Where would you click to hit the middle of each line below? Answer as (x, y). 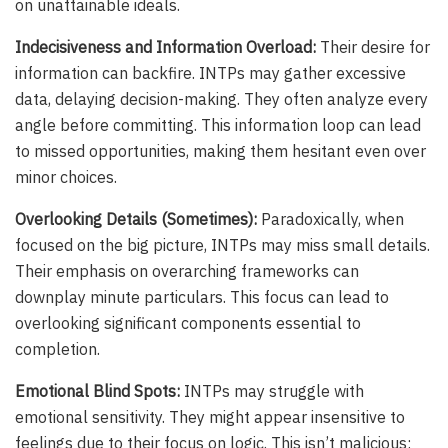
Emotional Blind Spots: (97, 390)
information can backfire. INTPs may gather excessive (210, 72)
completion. (57, 348)
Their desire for (373, 46)
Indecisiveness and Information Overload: (165, 46)
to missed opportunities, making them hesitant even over (220, 150)
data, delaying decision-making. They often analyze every (221, 98)
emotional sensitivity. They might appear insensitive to (210, 416)
